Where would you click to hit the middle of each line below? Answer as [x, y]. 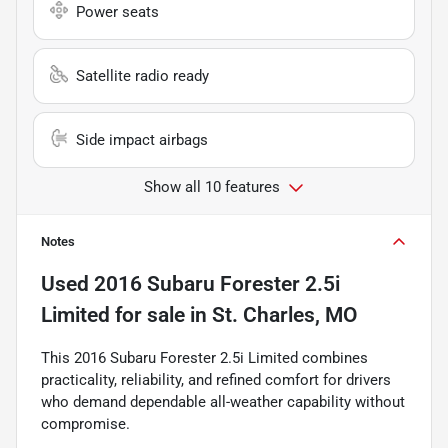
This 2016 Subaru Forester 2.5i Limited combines [204, 357]
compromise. [85, 423]
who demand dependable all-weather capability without [223, 401]
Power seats [117, 11]
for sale [147, 314]
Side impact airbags [142, 139]
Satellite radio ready [142, 75]
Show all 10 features [212, 186]
